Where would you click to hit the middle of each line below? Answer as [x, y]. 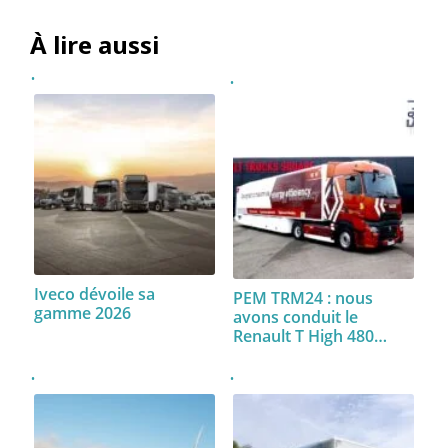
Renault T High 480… [310, 336]
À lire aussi [94, 45]
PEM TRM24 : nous [303, 298]
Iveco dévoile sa [94, 294]
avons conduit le [295, 317]
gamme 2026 [86, 313]
